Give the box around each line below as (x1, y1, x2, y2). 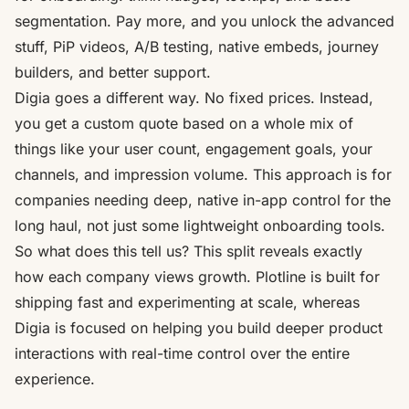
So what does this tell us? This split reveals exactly (15, 241, 362, 260)
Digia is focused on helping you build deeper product (15, 318, 383, 337)
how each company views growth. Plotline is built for (15, 267, 380, 286)
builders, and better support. (15, 62, 211, 81)
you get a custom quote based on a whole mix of (15, 113, 353, 132)
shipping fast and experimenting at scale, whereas (15, 292, 360, 311)
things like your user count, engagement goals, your (15, 139, 372, 158)
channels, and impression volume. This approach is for (15, 164, 392, 184)
